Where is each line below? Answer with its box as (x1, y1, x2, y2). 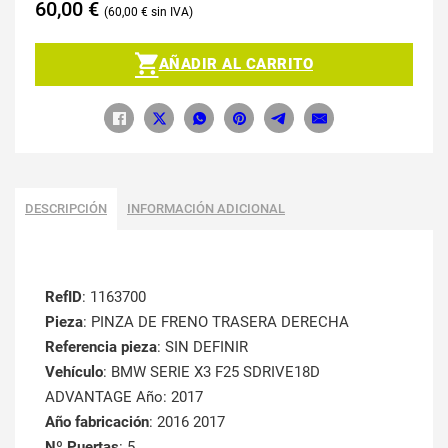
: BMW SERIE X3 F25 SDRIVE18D (103, 363, 320, 382)
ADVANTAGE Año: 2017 (45, 388, 203, 407)
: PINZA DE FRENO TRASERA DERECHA (83, 313, 349, 332)
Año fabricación (45, 413, 149, 432)
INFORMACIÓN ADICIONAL (127, 201, 285, 217)
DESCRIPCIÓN (25, 201, 107, 217)
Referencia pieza (45, 338, 157, 357)
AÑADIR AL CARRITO (158, 54, 313, 73)
